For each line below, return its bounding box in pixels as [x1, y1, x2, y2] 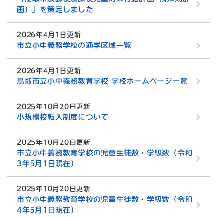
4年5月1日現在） [17, 206, 78, 214]
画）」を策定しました [17, 6, 93, 14]
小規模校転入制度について [17, 113, 108, 121]
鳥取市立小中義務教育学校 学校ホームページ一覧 [17, 77, 188, 85]
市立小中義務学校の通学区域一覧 [17, 42, 132, 49]
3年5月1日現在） [17, 160, 78, 168]
